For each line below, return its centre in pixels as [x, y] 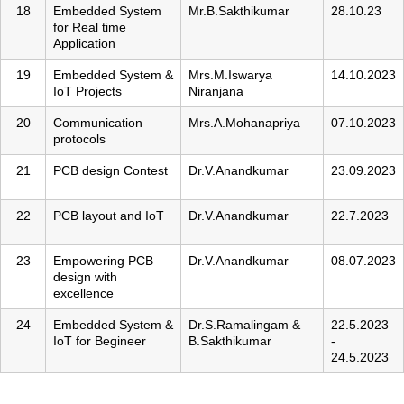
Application [84, 44]
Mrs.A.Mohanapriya [244, 123]
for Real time [90, 28]
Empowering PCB [103, 261]
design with [85, 277]
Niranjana [216, 92]
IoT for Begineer [100, 341]
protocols [79, 139]
